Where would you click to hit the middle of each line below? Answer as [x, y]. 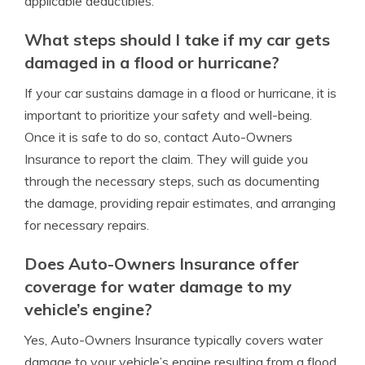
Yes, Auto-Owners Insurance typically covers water [174, 340]
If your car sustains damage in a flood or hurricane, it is [180, 93]
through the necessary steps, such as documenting [172, 181]
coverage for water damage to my [158, 286]
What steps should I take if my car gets [177, 40]
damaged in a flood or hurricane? [152, 62]
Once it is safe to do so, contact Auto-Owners [158, 137]
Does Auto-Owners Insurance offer [162, 264]
